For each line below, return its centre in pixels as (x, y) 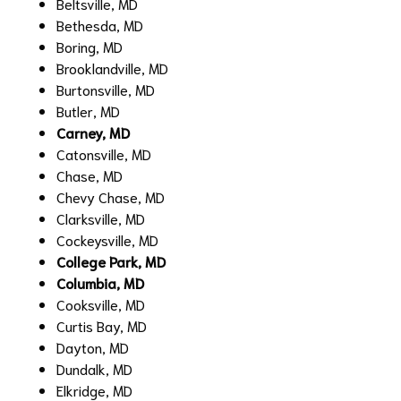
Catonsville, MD (104, 153)
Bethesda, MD (100, 24)
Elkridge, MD (94, 389)
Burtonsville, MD (106, 89)
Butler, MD (88, 110)
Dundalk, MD (94, 368)
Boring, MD (90, 46)
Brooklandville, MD (112, 67)
